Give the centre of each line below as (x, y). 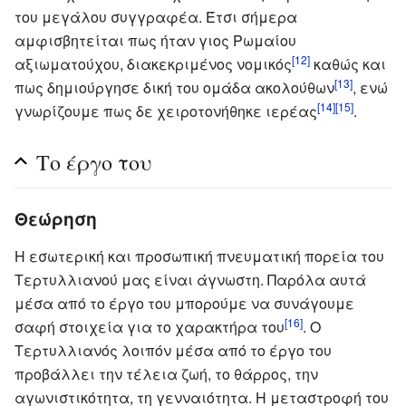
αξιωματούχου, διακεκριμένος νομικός (153, 63)
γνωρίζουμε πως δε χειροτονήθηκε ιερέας (166, 111)
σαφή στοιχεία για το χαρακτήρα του (150, 326)
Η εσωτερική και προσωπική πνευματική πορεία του (199, 256)
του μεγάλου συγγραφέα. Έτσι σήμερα (156, 16)
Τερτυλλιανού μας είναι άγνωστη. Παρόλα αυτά (190, 279)
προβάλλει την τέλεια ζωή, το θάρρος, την (166, 373)
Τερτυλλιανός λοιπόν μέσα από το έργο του (173, 350)
